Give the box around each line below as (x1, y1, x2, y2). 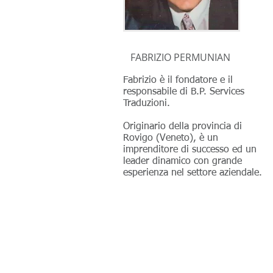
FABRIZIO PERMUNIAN (123, 51, 230, 64)
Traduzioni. (123, 99, 170, 108)
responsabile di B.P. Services (123, 87, 244, 97)
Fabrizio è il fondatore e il (123, 76, 233, 85)
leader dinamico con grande (123, 157, 242, 166)
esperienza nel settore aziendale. (123, 168, 262, 178)
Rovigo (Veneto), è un (123, 133, 218, 143)
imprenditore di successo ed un (123, 145, 257, 155)
